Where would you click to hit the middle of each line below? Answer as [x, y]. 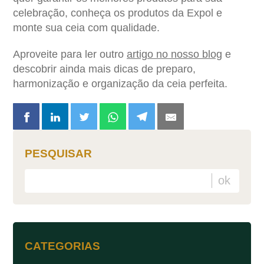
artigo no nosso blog [174, 54]
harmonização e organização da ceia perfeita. [120, 83]
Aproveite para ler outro [70, 54]
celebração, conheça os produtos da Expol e [118, 13]
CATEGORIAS [62, 246]
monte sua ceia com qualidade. [86, 27]
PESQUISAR [58, 153]
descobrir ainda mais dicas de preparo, [104, 69]
